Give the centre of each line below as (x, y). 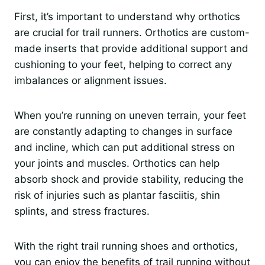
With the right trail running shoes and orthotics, (126, 246)
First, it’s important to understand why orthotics (127, 17)
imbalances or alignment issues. (91, 81)
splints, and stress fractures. (82, 211)
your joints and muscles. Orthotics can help (117, 164)
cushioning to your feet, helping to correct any (123, 65)
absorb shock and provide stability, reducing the (129, 180)
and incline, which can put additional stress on (125, 148)
